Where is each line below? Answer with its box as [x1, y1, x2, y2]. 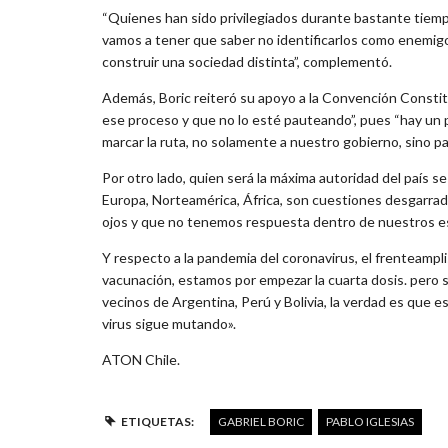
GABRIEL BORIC [217, 413, 304, 429]
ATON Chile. [102, 350, 180, 368]
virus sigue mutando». [102, 314, 236, 332]
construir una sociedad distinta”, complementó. [102, 52, 392, 70]
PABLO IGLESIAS [325, 413, 414, 429]
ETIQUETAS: [120, 413, 194, 429]
